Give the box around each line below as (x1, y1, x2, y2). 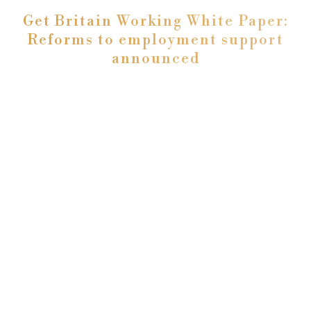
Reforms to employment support (27, 31, 284, 50)
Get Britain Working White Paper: (22, 12, 289, 31)
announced (111, 50, 200, 69)
